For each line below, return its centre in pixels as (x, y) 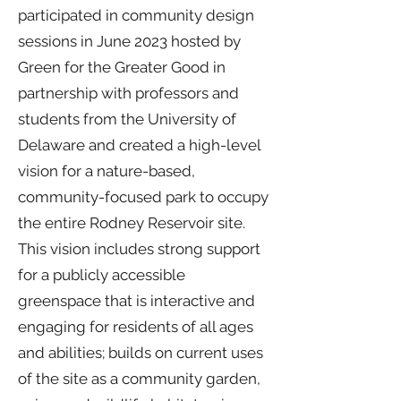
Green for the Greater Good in (122, 67)
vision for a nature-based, (107, 171)
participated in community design (136, 15)
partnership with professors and (128, 93)
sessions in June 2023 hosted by (129, 41)
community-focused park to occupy (143, 197)
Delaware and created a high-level (139, 145)
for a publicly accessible (102, 275)
